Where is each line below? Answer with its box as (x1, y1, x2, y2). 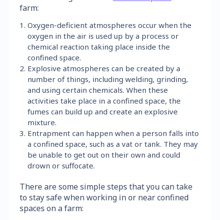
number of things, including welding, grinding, (27, 74, 189, 84)
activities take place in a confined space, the (27, 95, 181, 106)
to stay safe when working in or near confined (20, 192, 189, 203)
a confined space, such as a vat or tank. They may (27, 138, 198, 149)
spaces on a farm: (20, 202, 83, 214)
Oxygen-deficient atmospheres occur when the (27, 20, 192, 30)
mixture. (27, 117, 57, 127)
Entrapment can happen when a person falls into (27, 128, 199, 138)
